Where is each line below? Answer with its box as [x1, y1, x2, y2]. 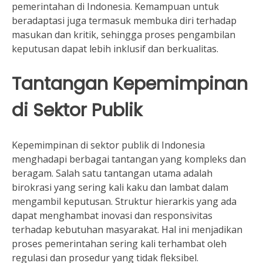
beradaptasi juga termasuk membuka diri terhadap [12, 14, 237, 27]
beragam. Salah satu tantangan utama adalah [12, 167, 213, 180]
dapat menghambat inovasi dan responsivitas [12, 209, 213, 222]
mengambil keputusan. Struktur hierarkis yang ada [12, 195, 237, 208]
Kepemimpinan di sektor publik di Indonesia [12, 139, 205, 151]
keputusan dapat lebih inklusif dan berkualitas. [12, 42, 218, 55]
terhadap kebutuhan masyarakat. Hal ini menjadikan [12, 223, 242, 236]
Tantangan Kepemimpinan [12, 71, 248, 96]
